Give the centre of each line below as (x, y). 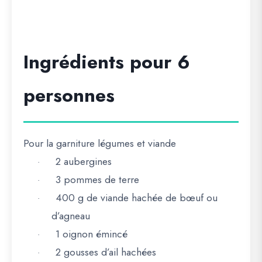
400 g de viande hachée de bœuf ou (137, 198)
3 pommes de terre (97, 180)
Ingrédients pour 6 (107, 62)
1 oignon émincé (92, 234)
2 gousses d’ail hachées (106, 252)
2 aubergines (84, 161)
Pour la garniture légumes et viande (100, 143)
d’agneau (71, 216)
